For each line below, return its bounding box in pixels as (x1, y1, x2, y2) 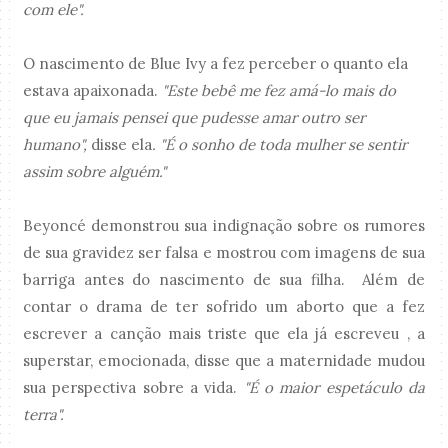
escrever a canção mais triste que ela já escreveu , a (23, 323, 425, 343)
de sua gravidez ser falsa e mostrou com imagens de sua (23, 242, 425, 262)
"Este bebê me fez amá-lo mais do (162, 80, 397, 100)
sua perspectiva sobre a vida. (23, 377, 238, 397)
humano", (23, 134, 88, 154)
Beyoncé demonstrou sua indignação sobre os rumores (23, 215, 425, 235)
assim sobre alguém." (23, 161, 167, 181)
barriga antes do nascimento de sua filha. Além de (23, 269, 425, 289)
